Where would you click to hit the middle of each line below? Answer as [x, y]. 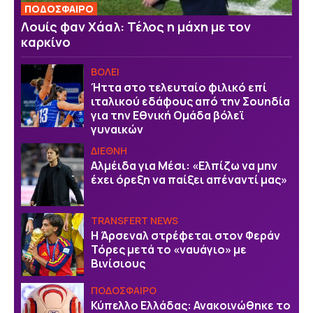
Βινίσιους [118, 264]
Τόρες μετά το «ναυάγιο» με [169, 250]
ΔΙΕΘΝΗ [109, 150]
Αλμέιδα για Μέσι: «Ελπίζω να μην [184, 166]
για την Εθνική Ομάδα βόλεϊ [168, 115]
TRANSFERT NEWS [134, 220]
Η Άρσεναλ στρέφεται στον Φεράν [185, 236]
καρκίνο [46, 42]
